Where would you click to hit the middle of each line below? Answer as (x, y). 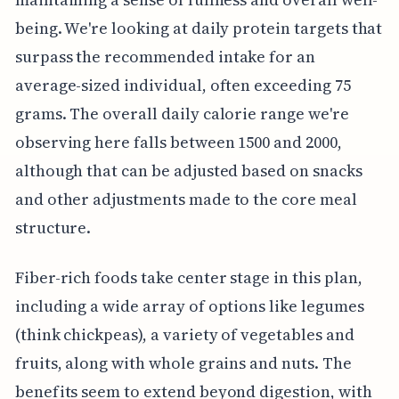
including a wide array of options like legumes (189, 305)
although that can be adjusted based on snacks (188, 170)
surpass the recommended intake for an (165, 56)
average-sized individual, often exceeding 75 (183, 85)
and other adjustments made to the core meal (186, 199)
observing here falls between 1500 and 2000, (178, 142)
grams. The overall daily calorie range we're (182, 113)
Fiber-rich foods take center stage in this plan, (188, 277)
